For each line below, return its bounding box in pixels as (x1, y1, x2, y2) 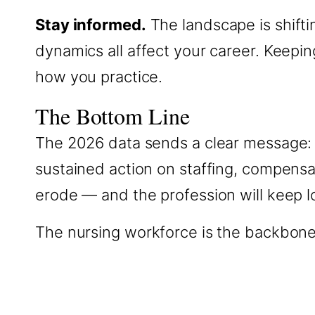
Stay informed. (35, 15, 146, 34)
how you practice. (35, 67, 163, 86)
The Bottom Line (35, 101, 190, 131)
